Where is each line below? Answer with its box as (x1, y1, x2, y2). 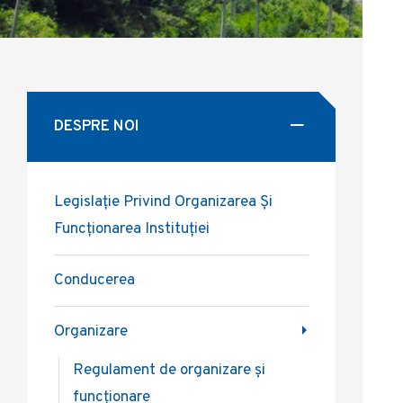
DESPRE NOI (54, 117, 139, 137)
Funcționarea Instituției (54, 219, 210, 239)
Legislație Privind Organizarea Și (54, 193, 273, 212)
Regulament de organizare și (73, 361, 265, 381)
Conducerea (54, 271, 135, 291)
